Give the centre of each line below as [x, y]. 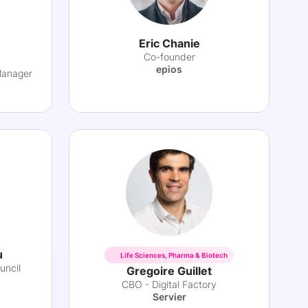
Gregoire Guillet [169, 271]
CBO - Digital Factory [169, 284]
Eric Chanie [169, 43]
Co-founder [169, 57]
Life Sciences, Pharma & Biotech [174, 255]
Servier [169, 297]
